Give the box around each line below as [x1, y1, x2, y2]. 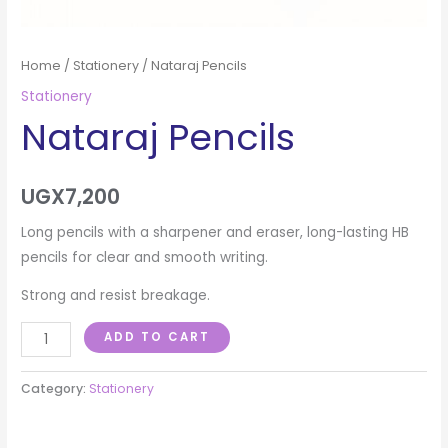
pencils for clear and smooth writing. [21, 247, 269, 267]
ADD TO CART [104, 329, 211, 346]
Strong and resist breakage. [21, 286, 211, 306]
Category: [21, 379, 90, 397]
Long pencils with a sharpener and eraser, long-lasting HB [21, 222, 410, 242]
